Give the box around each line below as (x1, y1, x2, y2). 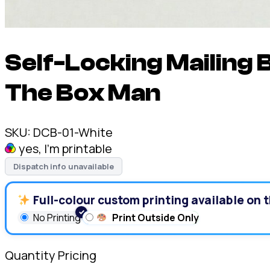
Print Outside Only (112, 210, 199, 224)
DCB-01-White (33, 124, 113, 140)
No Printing (33, 210, 83, 224)
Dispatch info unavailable (13, 160, 114, 172)
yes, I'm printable (19, 140, 112, 157)
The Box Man (5, 78, 160, 107)
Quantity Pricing (5, 246, 96, 263)
